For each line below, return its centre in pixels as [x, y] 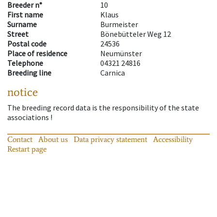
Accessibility [173, 139]
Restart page [27, 149]
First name [25, 15]
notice [23, 92]
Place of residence [37, 54]
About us [53, 139]
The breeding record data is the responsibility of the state [103, 108]
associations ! [30, 117]
